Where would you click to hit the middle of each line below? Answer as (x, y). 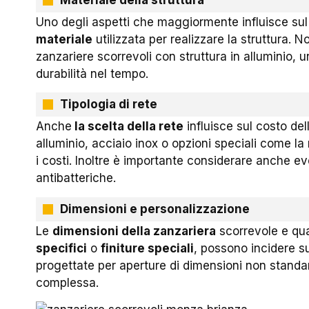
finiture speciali (148, 248)
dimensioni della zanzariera (134, 231)
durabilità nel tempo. (92, 73)
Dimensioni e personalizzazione (155, 209)
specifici (62, 248)
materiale (64, 39)
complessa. (68, 282)
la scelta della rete (128, 127)
